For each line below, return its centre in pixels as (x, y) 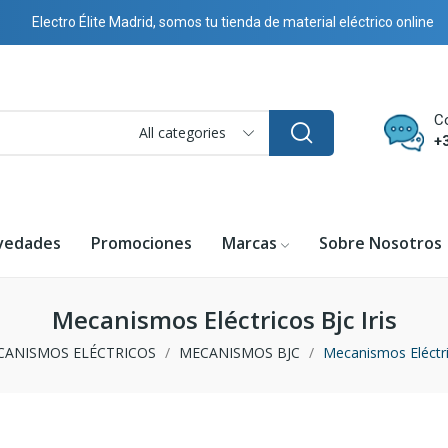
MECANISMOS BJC (239, 353)
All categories (183, 133)
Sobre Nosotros (380, 242)
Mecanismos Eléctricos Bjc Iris (224, 320)
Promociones (141, 242)
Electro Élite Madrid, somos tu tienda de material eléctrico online (232, 22)
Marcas (249, 242)
